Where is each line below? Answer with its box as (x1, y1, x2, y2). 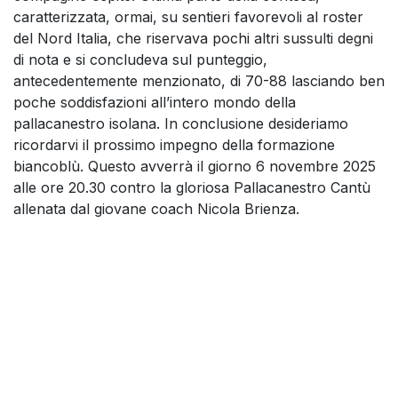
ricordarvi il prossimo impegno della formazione (13, 135, 335, 154)
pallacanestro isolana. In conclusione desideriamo (13, 114, 348, 132)
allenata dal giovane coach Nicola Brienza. (13, 199, 299, 218)
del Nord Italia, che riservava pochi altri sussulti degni (13, 28, 373, 47)
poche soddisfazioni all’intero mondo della (13, 92, 296, 111)
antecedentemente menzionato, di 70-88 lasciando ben (13, 71, 385, 90)
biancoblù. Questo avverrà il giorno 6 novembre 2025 (13, 156, 376, 175)
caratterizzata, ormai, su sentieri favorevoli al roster (13, 7, 363, 26)
